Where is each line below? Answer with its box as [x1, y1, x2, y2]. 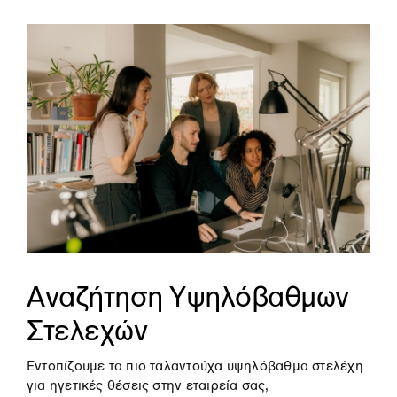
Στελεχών [26, 314, 148, 346]
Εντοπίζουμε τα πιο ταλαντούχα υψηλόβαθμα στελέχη [26, 358, 363, 373]
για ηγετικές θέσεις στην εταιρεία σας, [26, 378, 269, 393]
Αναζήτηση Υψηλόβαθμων [26, 280, 349, 313]
